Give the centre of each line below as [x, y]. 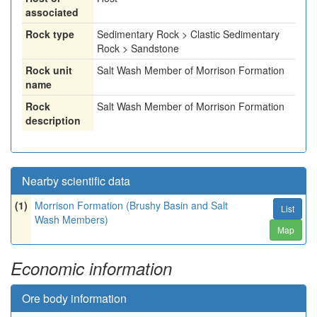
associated [52, 12]
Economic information [91, 268]
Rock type [50, 34]
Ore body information [74, 298]
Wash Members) [71, 219]
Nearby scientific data [76, 181]
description [53, 120]
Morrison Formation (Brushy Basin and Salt [131, 205]
